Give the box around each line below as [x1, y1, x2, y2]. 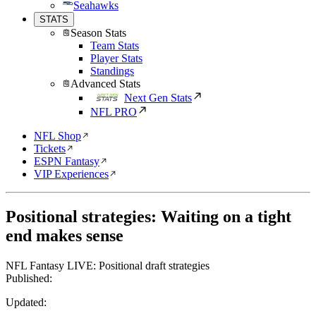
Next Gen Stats [124, 92, 192, 104]
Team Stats [90, 39, 139, 51]
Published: [6, 272, 52, 284]
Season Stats [71, 27, 126, 39]
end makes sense [6, 226, 123, 245]
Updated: [6, 296, 47, 308]
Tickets [34, 142, 66, 154]
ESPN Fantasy [34, 155, 99, 167]
